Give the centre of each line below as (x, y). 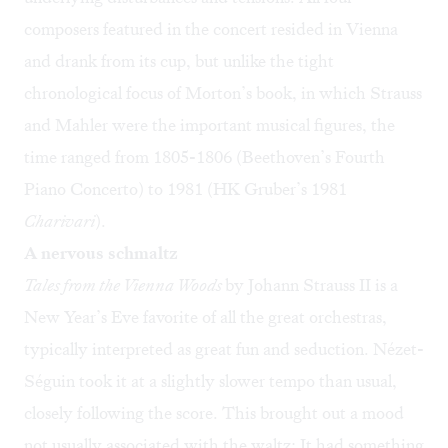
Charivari (59, 221)
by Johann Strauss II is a (311, 285)
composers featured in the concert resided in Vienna (211, 29)
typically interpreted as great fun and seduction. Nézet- (224, 349)
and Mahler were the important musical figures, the (209, 125)
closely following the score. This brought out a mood (214, 413)
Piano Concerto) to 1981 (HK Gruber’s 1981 (185, 189)
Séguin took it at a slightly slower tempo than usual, (210, 381)
